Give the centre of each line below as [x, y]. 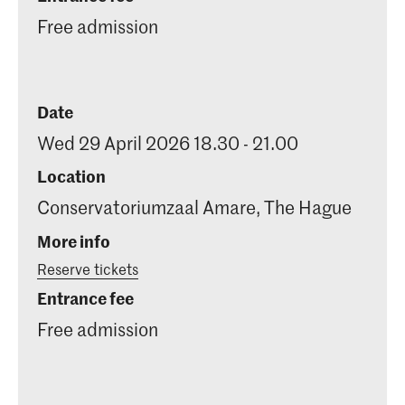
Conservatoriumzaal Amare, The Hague [194, 207]
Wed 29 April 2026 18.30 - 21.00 [168, 142]
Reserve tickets [88, 268]
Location [71, 176]
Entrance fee [85, 298]
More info [74, 240]
